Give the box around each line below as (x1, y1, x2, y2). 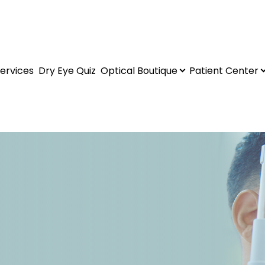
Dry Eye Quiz (38, 63, 96, 77)
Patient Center (189, 63, 259, 77)
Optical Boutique (101, 63, 178, 77)
